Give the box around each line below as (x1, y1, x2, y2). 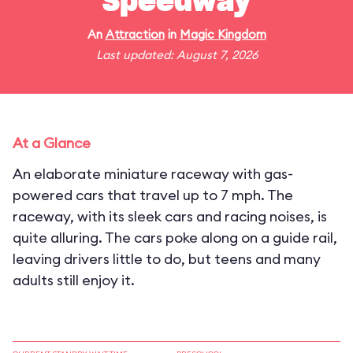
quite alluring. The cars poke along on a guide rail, (13, 229, 337, 247)
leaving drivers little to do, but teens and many (13, 250, 321, 268)
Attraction (105, 27, 165, 42)
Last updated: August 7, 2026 (95, 47, 258, 62)
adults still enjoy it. (13, 271, 135, 289)
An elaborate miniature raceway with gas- (13, 165, 293, 183)
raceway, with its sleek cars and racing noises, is (13, 207, 327, 225)
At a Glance (13, 134, 91, 152)
